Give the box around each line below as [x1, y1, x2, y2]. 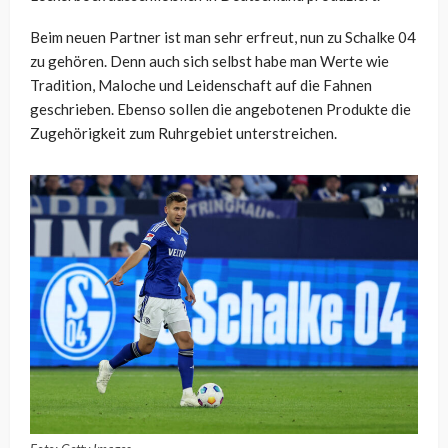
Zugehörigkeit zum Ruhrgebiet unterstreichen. [30, 124, 337, 143]
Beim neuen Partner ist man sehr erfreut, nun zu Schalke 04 [30, 28, 416, 47]
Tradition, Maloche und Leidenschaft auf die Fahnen [30, 76, 372, 95]
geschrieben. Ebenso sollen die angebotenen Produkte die [30, 100, 411, 119]
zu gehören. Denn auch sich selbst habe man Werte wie [30, 52, 389, 71]
